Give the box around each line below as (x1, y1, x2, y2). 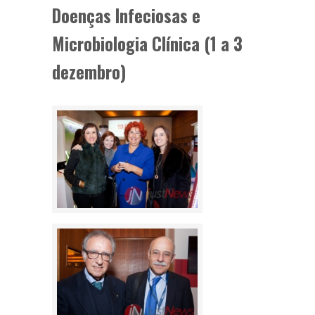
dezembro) (52, 58, 126, 84)
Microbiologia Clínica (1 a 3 (52, 30, 243, 56)
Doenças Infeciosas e (52, 2, 200, 28)
